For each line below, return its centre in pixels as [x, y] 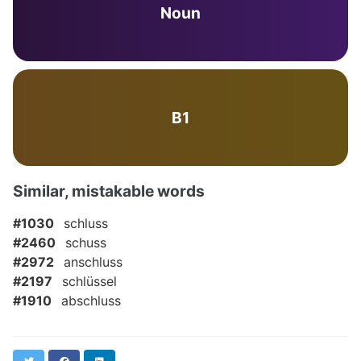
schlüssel [89, 281]
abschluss [91, 301]
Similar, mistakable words [109, 191]
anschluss [93, 262]
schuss [86, 243]
